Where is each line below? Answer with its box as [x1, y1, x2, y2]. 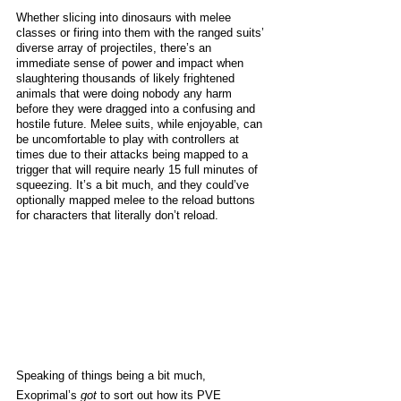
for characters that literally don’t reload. [16, 209, 218, 223]
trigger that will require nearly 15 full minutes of [16, 163, 261, 177]
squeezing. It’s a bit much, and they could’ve [16, 178, 252, 192]
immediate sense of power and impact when [16, 56, 247, 71]
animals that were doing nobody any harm [16, 87, 235, 101]
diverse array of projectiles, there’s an [16, 41, 215, 55]
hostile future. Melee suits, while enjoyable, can [16, 117, 266, 132]
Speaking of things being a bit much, [16, 369, 209, 382]
